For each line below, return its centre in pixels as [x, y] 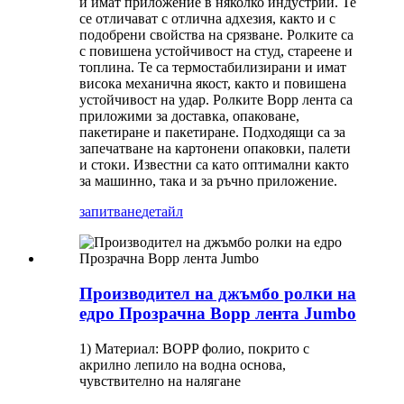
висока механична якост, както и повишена [213, 84]
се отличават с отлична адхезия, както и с [207, 19]
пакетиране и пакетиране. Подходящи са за [212, 133]
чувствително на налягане [160, 381]
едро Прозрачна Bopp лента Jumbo [218, 313]
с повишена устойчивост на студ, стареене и [216, 51]
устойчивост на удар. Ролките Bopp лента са [216, 100]
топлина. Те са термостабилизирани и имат [213, 68]
